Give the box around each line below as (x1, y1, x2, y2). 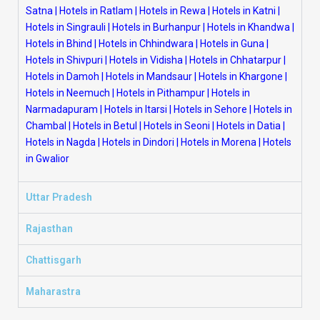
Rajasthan (26, 223, 73, 234)
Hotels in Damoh (26, 71, 99, 82)
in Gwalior (26, 153, 69, 164)
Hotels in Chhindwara (99, 38, 194, 49)
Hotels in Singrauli (26, 21, 106, 33)
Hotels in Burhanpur (112, 21, 201, 33)
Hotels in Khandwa (207, 21, 290, 33)
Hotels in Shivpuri (26, 54, 103, 66)
